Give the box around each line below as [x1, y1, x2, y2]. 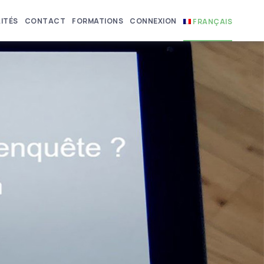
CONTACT [24, 16, 66, 26]
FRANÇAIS [193, 16, 233, 27]
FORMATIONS [72, 16, 124, 26]
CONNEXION [130, 16, 177, 26]
